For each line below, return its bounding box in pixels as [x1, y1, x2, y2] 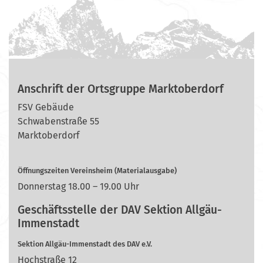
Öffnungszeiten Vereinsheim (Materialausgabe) [18, 166, 177, 175]
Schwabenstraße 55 [18, 116, 99, 127]
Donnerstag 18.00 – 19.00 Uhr [18, 181, 139, 192]
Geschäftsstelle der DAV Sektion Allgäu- [18, 203, 222, 217]
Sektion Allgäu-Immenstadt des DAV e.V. [18, 240, 152, 248]
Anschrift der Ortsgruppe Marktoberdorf [18, 82, 224, 96]
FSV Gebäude [18, 102, 74, 113]
